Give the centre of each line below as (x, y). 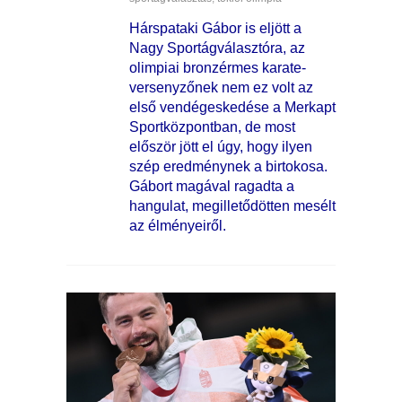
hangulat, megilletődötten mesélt (232, 206)
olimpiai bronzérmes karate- (218, 68)
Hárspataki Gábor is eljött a (215, 29)
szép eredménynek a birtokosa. (228, 167)
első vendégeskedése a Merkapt (232, 108)
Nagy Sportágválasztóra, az (217, 48)
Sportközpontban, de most (212, 127)
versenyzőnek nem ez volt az (221, 88)
